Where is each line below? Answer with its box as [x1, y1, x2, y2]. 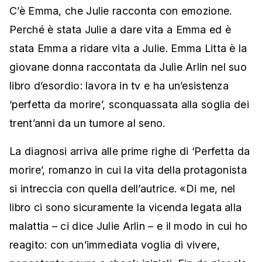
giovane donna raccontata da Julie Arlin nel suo [9, 61, 247, 74]
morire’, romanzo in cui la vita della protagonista [9, 164, 247, 177]
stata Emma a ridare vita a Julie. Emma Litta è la [9, 42, 247, 55]
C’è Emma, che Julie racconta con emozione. [9, 5, 232, 18]
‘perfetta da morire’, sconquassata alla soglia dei [9, 98, 249, 111]
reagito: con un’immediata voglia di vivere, [9, 239, 220, 251]
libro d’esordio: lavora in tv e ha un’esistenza [9, 80, 229, 92]
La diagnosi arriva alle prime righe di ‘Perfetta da [9, 145, 250, 158]
